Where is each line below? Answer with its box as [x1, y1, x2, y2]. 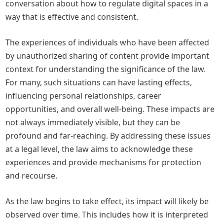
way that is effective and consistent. [5, 11, 139, 22]
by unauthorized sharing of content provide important [5, 50, 210, 61]
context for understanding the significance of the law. [5, 64, 206, 74]
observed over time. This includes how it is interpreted [5, 209, 209, 220]
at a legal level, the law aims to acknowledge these [5, 144, 193, 154]
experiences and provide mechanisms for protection [5, 157, 202, 168]
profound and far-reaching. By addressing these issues [5, 130, 211, 141]
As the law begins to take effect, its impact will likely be [5, 196, 209, 207]
